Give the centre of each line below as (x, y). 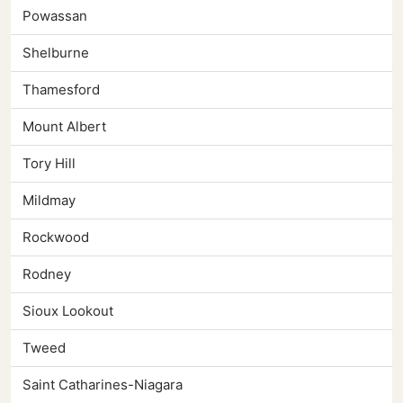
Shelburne (56, 53)
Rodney (47, 274)
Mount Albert (64, 127)
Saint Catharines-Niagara (103, 385)
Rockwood (56, 237)
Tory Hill (49, 164)
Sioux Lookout (68, 311)
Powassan (55, 16)
